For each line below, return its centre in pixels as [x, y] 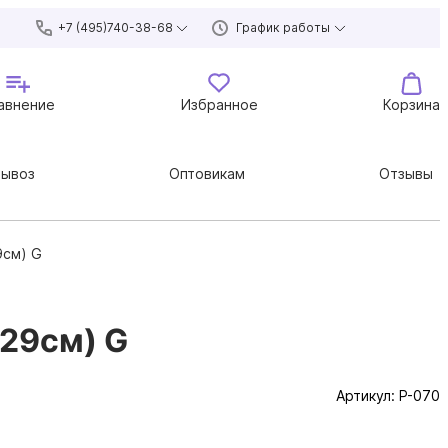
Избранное [219, 104]
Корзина [411, 104]
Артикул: [367, 395]
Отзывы [405, 173]
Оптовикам [206, 173]
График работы [283, 27]
